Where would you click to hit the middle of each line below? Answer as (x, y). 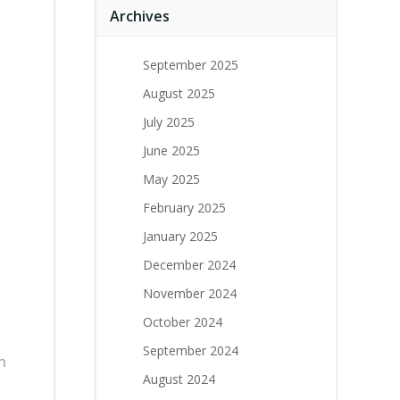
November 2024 (190, 293)
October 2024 (183, 322)
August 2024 (179, 379)
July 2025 (169, 122)
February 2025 (184, 208)
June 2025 (171, 150)
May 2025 (171, 179)
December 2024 (189, 265)
